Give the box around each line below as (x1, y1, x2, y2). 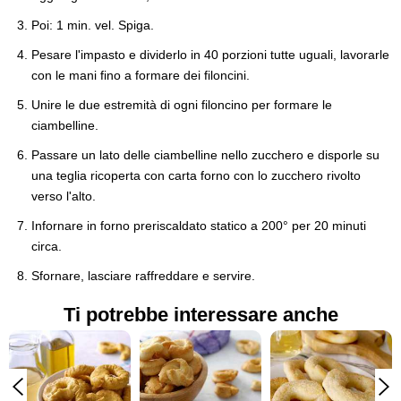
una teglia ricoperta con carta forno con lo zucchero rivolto (31, 167, 361, 183)
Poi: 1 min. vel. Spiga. (31, 17, 154, 32)
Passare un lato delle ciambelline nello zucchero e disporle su (31, 147, 380, 162)
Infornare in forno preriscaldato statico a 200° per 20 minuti (31, 218, 366, 233)
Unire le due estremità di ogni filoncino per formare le (31, 97, 332, 112)
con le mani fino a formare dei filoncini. (31, 67, 250, 82)
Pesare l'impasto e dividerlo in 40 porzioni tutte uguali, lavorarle (31, 47, 389, 62)
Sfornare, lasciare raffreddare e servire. (31, 268, 255, 283)
